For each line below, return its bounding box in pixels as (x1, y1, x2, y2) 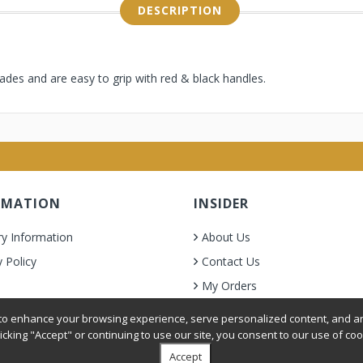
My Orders (202, 278, 257, 293)
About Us (202, 229, 250, 245)
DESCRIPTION (137, 2, 222, 18)
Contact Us (202, 254, 260, 269)
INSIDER (194, 194, 249, 212)
